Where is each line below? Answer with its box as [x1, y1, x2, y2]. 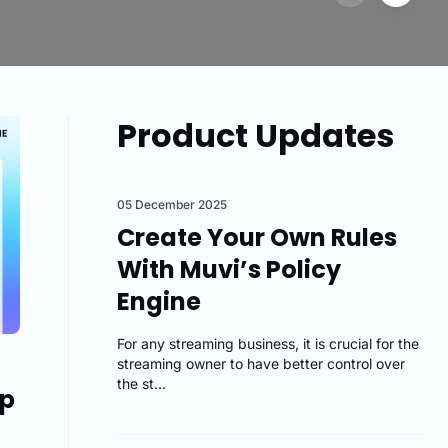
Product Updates [117, 113, 395, 158]
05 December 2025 [117, 197, 228, 212]
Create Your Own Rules [117, 221, 398, 254]
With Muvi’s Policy [117, 253, 342, 286]
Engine [117, 285, 202, 318]
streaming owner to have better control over [117, 355, 406, 372]
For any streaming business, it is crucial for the [117, 335, 420, 352]
